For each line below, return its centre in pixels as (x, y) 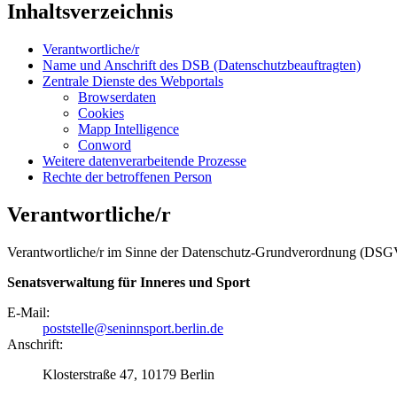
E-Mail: (28, 312)
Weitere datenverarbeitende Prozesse (144, 160)
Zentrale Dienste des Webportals (133, 81)
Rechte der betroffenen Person (127, 176)
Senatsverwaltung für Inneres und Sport (128, 282)
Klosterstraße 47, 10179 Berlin (128, 374)
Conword (105, 144)
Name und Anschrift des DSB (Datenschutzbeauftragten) (202, 65)
